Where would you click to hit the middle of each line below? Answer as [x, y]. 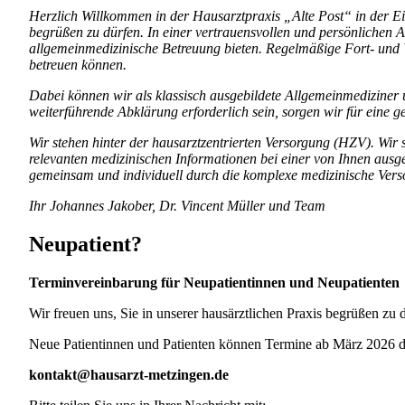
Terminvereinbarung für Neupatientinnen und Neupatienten [214, 283]
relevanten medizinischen [102, 159]
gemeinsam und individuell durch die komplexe [165, 175]
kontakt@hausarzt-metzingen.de [129, 375]
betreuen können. [78, 65]
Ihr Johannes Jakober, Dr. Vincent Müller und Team [177, 206]
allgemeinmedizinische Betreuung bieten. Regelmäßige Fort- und [216, 49]
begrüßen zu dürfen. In [96, 33]
